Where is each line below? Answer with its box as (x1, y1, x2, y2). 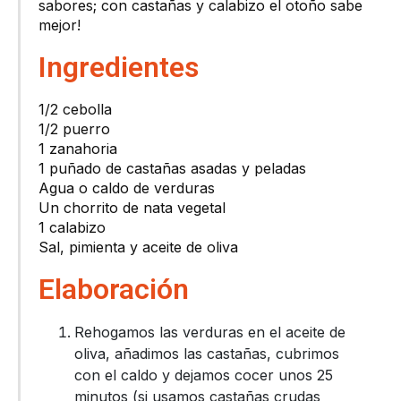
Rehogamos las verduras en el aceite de (74, 323, 346, 342)
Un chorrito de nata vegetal (38, 199, 226, 218)
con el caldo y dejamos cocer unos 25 (74, 366, 333, 385)
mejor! (38, 16, 81, 35)
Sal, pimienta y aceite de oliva (38, 238, 238, 257)
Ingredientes (38, 50, 199, 85)
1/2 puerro (38, 120, 110, 139)
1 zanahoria (38, 140, 117, 158)
